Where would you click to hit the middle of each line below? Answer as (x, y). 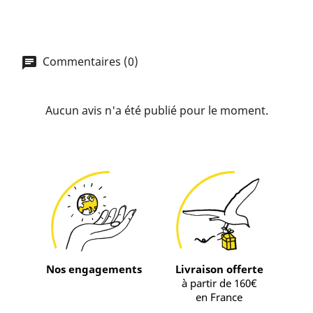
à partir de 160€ (219, 283)
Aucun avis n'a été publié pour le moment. (156, 110)
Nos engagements (94, 269)
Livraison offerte (219, 269)
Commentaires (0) (89, 62)
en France (219, 297)
